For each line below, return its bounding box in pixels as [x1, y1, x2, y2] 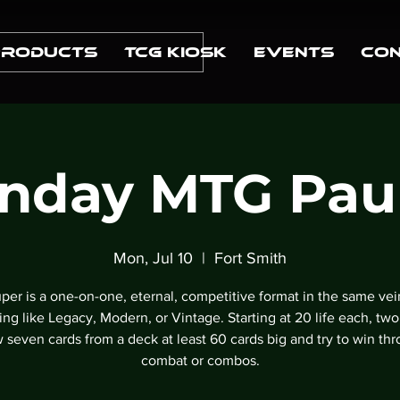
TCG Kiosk [124, 44, 227, 61]
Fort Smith [214, 249, 287, 268]
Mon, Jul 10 [113, 249, 193, 268]
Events [254, 44, 334, 61]
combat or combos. [140, 353, 260, 369]
